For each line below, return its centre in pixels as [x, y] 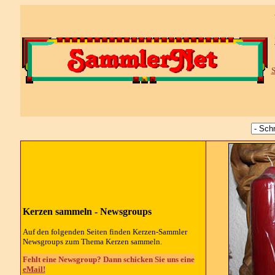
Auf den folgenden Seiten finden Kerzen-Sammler [105, 231]
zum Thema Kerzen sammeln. [112, 241]
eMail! [34, 269]
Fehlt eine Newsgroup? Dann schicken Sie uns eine [108, 259]
